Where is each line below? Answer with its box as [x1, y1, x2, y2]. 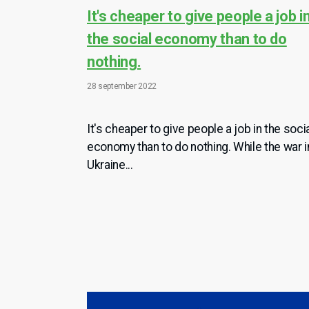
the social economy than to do [87, 30, 287, 48]
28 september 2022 [87, 81, 157, 92]
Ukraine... [87, 158, 133, 172]
